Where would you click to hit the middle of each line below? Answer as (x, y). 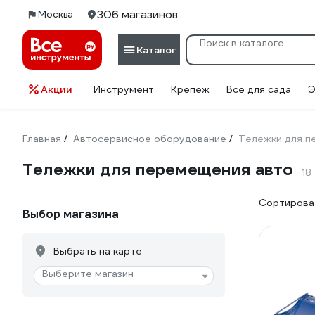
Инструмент (124, 89)
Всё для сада (259, 89)
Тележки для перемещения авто (158, 169)
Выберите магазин (88, 274)
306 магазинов (137, 14)
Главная (42, 139)
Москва (56, 14)
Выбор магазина (71, 214)
